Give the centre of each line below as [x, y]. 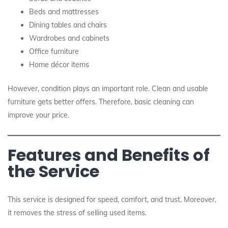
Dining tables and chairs [68, 25]
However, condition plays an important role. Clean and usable [108, 89]
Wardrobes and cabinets [69, 38]
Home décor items [59, 65]
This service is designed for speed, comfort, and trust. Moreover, [112, 199]
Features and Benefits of [109, 155]
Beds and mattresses [64, 12]
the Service [53, 171]
